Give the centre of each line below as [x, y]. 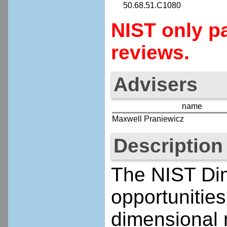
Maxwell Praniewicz [148, 119]
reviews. [150, 52]
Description [168, 146]
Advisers [155, 85]
